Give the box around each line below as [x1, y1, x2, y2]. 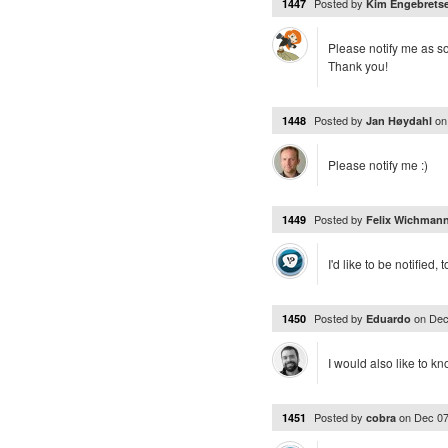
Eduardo [366, 311, 414, 326]
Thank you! [328, 57, 388, 74]
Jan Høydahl [366, 113, 435, 128]
